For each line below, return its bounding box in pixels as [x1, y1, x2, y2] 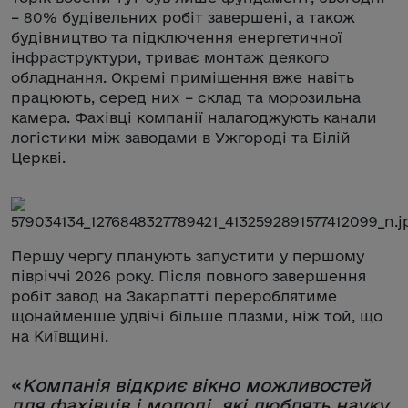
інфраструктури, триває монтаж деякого [11, 48, 329, 66]
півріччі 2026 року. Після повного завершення [11, 267, 366, 284]
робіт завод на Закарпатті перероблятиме [11, 287, 337, 304]
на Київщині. [11, 327, 108, 344]
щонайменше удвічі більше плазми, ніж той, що [11, 307, 382, 324]
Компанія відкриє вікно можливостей [22, 374, 371, 395]
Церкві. [11, 148, 66, 166]
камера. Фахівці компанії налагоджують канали [11, 108, 377, 126]
